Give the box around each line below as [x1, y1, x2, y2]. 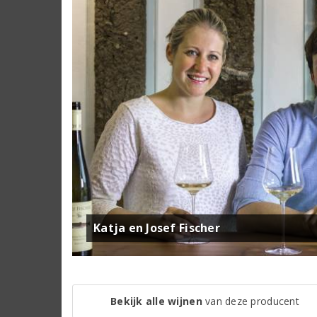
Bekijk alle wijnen [110, 294, 202, 309]
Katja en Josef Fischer [93, 220, 220, 236]
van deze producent [202, 294, 299, 309]
